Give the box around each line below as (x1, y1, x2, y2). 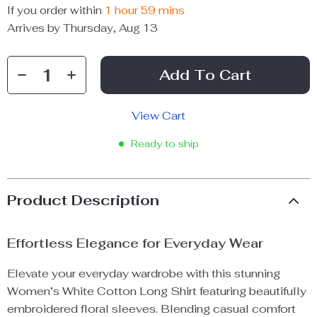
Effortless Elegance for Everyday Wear (7, 235, 263, 251)
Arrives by (7, 21, 63, 35)
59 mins (141, 3, 185, 17)
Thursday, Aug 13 (63, 21, 158, 35)
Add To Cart (159, 66, 251, 84)
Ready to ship (130, 137, 199, 150)
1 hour (105, 3, 138, 17)
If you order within (7, 3, 105, 17)
